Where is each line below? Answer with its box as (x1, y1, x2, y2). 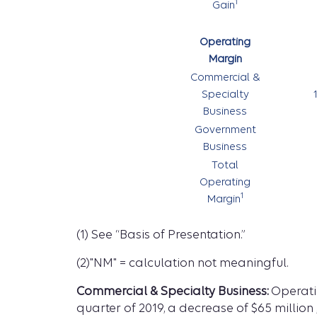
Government (194, 123, 256, 136)
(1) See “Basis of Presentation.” (76, 228, 245, 241)
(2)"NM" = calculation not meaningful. (76, 256, 288, 270)
